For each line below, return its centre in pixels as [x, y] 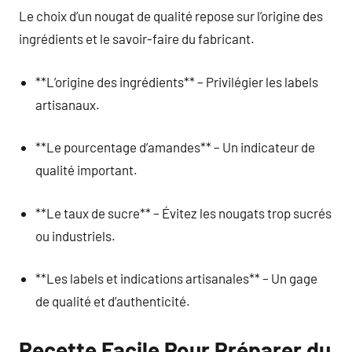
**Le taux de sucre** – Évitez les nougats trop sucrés [184, 213]
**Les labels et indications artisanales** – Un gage [177, 278]
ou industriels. [76, 235]
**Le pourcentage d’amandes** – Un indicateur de [176, 147]
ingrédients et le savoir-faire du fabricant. [137, 38]
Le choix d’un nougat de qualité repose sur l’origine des [171, 16]
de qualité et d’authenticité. [113, 301]
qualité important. [87, 170]
